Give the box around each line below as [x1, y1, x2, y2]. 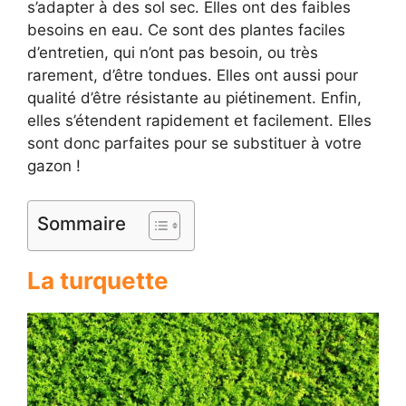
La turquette [27, 266, 169, 295]
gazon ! [27, 156, 81, 175]
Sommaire [37, 212, 126, 235]
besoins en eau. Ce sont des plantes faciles [27, 20, 345, 39]
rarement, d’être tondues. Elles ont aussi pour [27, 65, 358, 84]
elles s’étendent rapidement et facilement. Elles [27, 111, 372, 130]
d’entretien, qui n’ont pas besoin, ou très [27, 43, 318, 62]
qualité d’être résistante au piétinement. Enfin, [27, 88, 362, 107]
